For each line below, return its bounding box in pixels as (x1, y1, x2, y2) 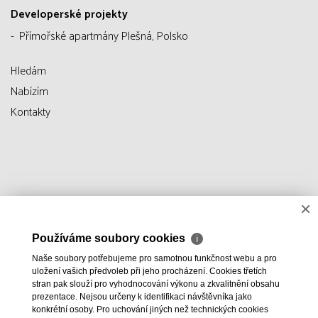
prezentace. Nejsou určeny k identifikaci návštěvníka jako (32, 292, 252, 302)
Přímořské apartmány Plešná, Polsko (19, 27, 188, 47)
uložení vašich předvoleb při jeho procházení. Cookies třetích (32, 266, 267, 276)
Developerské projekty (11, 5, 128, 25)
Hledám (11, 62, 46, 82)
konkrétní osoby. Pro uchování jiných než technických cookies (32, 305, 268, 314)
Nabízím (11, 82, 48, 102)
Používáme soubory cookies (32, 232, 188, 244)
